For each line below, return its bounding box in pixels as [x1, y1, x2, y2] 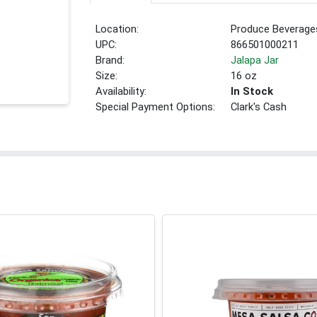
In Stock [231, 85, 274, 98]
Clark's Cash [231, 100, 287, 114]
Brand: [96, 54, 125, 67]
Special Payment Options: [96, 100, 216, 114]
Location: [96, 23, 139, 36]
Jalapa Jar [231, 54, 279, 67]
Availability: [96, 85, 147, 98]
